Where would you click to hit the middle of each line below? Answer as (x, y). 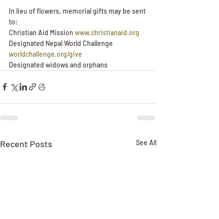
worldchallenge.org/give (45, 54)
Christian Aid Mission (42, 32)
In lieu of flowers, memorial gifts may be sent (78, 11)
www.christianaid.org (107, 32)
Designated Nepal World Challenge (62, 43)
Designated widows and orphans (59, 65)
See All (146, 142)
